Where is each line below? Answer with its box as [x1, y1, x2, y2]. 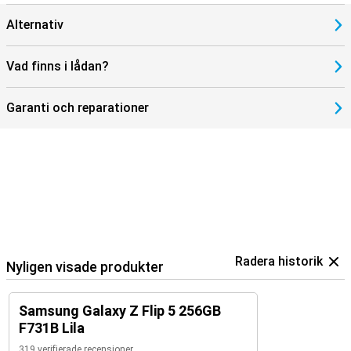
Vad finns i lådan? [6, 59, 109, 74]
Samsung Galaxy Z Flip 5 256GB [19, 302, 221, 319]
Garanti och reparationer [6, 100, 149, 115]
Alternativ [6, 17, 63, 32]
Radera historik [235, 254, 323, 269]
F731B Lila [19, 320, 85, 336]
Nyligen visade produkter [6, 259, 164, 275]
